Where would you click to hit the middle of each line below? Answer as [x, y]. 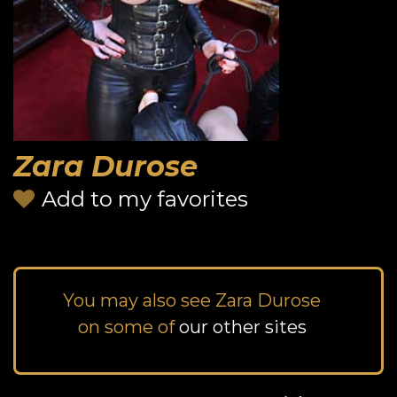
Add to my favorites [145, 199]
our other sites [242, 327]
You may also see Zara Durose [192, 300]
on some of [128, 327]
